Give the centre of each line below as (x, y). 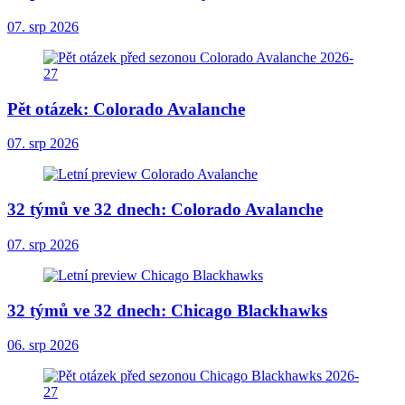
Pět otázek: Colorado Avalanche (126, 108)
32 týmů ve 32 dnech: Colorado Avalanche (165, 210)
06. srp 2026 (43, 345)
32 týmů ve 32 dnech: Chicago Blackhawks (167, 310)
